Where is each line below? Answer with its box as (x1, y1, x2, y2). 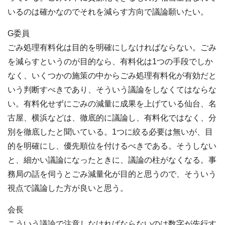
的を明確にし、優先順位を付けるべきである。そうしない (8, 142, 216, 151)
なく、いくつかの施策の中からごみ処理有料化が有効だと (8, 71, 216, 80)
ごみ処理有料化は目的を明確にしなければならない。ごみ (8, 43, 216, 52)
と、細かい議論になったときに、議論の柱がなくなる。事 (8, 156, 216, 165)
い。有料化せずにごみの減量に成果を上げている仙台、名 (8, 99, 216, 108)
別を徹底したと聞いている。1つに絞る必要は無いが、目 (8, 128, 213, 137)
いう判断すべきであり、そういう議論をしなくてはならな (8, 85, 216, 94)
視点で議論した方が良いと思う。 (8, 184, 128, 193)
